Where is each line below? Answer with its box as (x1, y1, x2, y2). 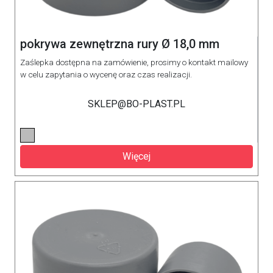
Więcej (122, 151, 151, 162)
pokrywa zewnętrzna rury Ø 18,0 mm (20, 37, 219, 51)
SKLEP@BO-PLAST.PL (87, 98, 185, 110)
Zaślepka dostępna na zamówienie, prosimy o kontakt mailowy (20, 57, 248, 67)
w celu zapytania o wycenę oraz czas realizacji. (20, 69, 192, 79)
